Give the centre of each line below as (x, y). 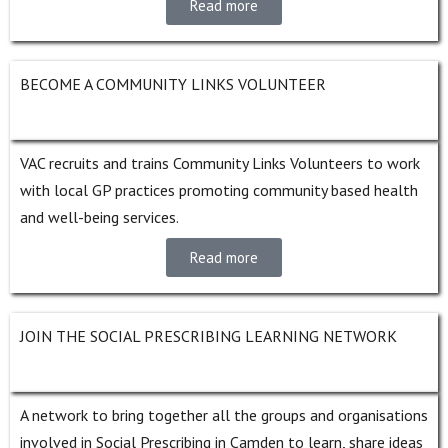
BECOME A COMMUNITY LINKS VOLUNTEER (173, 83)
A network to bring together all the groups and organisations (224, 414)
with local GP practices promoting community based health (219, 189)
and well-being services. (99, 216)
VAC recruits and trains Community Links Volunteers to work (220, 162)
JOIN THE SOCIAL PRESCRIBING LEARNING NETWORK (208, 335)
